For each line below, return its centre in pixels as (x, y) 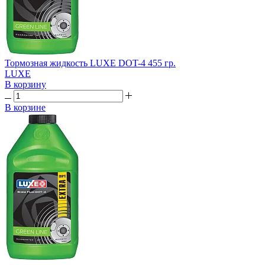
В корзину (25, 84)
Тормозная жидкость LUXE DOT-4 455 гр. (90, 63)
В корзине (25, 107)
